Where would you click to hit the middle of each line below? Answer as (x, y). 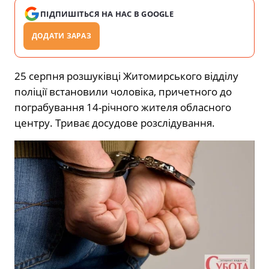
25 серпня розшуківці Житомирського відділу (126, 76)
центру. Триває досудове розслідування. (115, 122)
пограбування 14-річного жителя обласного (123, 107)
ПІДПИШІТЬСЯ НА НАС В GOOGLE (107, 14)
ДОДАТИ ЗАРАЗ (62, 35)
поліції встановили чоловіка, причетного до (123, 91)
